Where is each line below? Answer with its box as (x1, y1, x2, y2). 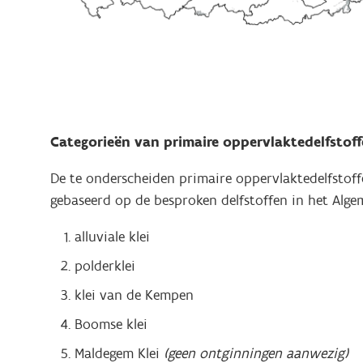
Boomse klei (75, 314, 152, 334)
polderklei (75, 256, 135, 275)
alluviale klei (75, 227, 150, 246)
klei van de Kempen (75, 285, 194, 305)
